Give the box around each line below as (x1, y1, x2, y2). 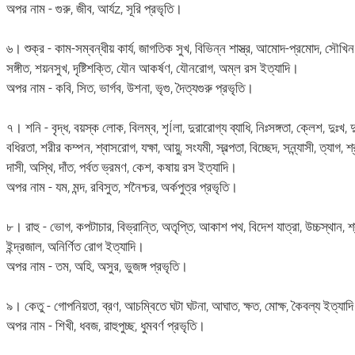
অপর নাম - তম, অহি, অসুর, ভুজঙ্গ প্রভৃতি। (6, 257, 188, 276)
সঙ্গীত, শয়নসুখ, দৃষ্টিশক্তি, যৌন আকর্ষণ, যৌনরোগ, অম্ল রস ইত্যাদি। (6, 59, 299, 78)
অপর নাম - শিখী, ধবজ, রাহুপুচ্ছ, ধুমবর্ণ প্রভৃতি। (6, 316, 205, 335)
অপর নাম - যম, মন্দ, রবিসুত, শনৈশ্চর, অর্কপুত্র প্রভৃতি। (6, 177, 238, 197)
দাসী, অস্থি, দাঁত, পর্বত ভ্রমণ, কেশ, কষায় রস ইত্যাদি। (6, 158, 237, 177)
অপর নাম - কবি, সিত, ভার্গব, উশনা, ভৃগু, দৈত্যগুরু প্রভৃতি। (6, 78, 254, 97)
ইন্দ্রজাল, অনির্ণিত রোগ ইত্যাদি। (6, 237, 144, 256)
